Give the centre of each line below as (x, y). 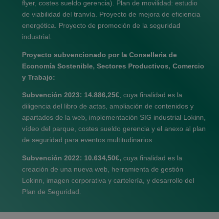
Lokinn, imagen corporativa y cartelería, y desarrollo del (108, 180)
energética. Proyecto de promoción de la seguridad (101, 26)
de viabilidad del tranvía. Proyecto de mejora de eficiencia (111, 15)
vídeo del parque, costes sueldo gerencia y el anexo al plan (114, 129)
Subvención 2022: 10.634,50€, (72, 158)
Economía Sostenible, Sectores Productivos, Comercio (113, 66)
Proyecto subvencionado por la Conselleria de (99, 55)
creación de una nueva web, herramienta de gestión (103, 169)
